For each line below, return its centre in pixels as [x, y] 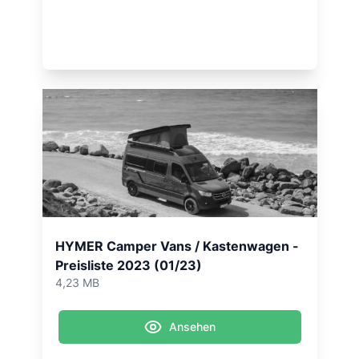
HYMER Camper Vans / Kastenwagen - [177, 246]
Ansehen [192, 327]
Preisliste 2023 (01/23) [128, 265]
